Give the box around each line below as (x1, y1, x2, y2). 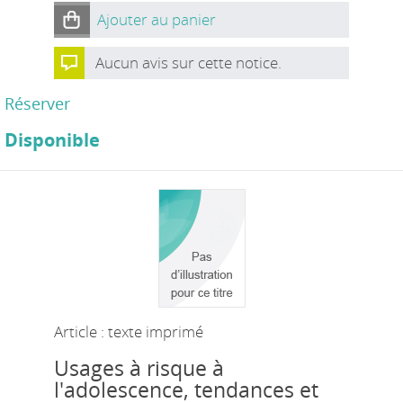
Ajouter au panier (96, 9, 216, 30)
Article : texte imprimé (53, 321, 203, 342)
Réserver (4, 93, 70, 114)
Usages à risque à (53, 354, 224, 382)
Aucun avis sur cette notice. (94, 52, 282, 73)
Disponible (4, 128, 100, 152)
